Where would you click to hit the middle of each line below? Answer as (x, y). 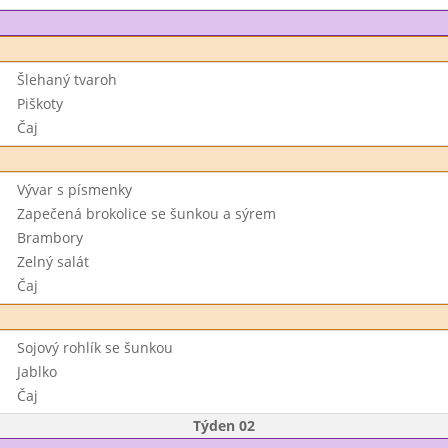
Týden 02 (224, 425)
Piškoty (39, 103)
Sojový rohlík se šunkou (94, 347)
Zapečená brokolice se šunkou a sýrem (146, 213)
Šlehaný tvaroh (66, 79)
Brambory (49, 237)
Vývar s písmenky (74, 189)
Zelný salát (52, 261)
